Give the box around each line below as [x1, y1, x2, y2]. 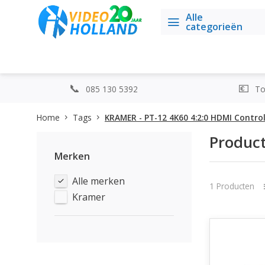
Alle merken [72, 174, 125, 188]
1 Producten [209, 180, 254, 192]
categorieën [186, 20, 243, 33]
